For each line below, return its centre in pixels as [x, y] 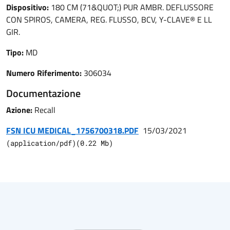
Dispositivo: [28, 7]
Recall [45, 110]
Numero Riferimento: [45, 73]
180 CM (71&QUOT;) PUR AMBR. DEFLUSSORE [132, 7]
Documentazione [43, 93]
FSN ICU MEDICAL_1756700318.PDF [72, 130]
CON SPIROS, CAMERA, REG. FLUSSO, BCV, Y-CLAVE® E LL [109, 20]
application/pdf [41, 143]
